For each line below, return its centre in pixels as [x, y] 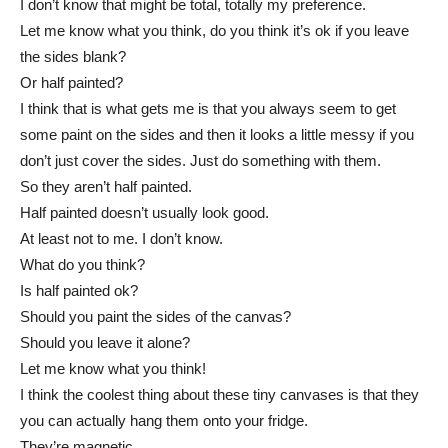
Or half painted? [71, 83]
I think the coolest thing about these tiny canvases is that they [219, 395]
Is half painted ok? [79, 291]
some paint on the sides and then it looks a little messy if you [217, 135]
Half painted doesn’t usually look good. [144, 213]
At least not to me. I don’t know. [121, 239]
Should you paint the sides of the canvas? [155, 317]
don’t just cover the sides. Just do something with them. [200, 161]
